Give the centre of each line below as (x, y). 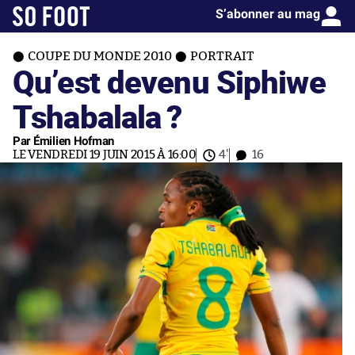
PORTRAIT (222, 56)
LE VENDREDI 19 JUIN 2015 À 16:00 (105, 155)
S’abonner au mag (268, 14)
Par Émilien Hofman (64, 141)
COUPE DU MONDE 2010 (100, 56)
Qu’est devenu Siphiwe (169, 81)
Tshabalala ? (97, 116)
